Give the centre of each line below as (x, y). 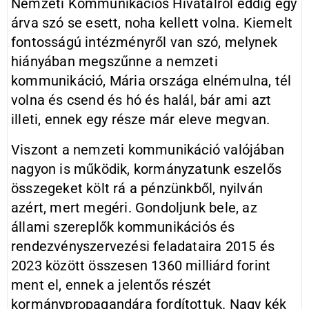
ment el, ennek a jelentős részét (111, 285)
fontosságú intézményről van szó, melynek (144, 42)
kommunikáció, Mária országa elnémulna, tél (151, 81)
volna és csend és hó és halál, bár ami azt (141, 100)
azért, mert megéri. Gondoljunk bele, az (134, 208)
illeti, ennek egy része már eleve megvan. (141, 119)
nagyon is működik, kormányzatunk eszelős (146, 169)
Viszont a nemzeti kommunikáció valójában (148, 150)
